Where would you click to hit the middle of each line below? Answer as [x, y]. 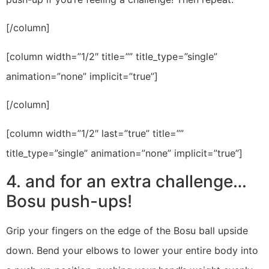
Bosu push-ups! [69, 201]
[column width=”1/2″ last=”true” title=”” [95, 133]
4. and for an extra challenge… [126, 181]
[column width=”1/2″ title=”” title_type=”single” [112, 56]
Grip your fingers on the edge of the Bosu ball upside [127, 230]
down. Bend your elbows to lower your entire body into [132, 250]
